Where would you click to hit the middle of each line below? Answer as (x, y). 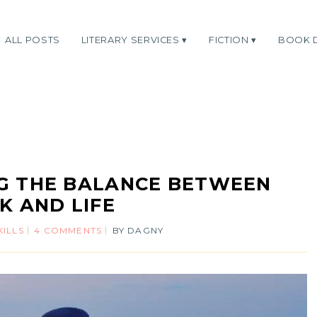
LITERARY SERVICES (130, 40)
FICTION (229, 40)
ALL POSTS (33, 40)
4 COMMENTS (68, 230)
